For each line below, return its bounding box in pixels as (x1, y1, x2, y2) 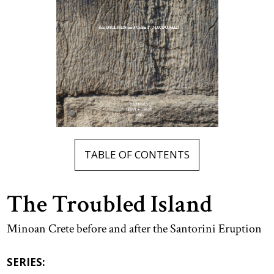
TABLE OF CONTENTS (84, 147, 190, 161)
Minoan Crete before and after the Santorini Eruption (7, 220, 262, 237)
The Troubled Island (7, 188, 213, 220)
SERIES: (7, 254, 46, 269)
